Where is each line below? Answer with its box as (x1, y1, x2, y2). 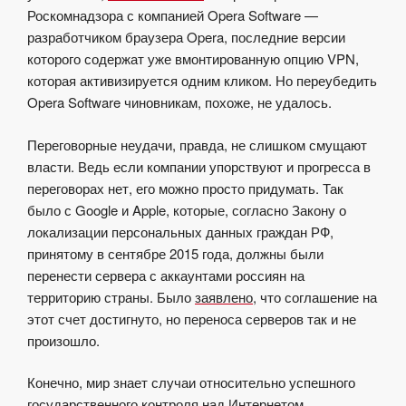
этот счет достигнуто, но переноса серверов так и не (27, 308, 356, 328)
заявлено (195, 286, 253, 306)
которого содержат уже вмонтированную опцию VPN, (27, 49, 359, 69)
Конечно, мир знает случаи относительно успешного (27, 372, 355, 392)
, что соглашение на (253, 286, 377, 306)
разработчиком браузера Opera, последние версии (27, 27, 345, 47)
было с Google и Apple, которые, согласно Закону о (27, 199, 346, 219)
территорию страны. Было (27, 286, 195, 306)
